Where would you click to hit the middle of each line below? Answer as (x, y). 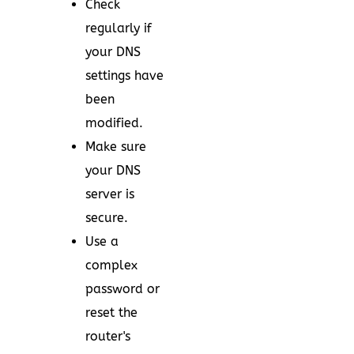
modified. (114, 123)
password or (122, 289)
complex (111, 265)
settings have (124, 75)
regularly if (119, 28)
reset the (111, 313)
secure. (107, 218)
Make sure (116, 147)
